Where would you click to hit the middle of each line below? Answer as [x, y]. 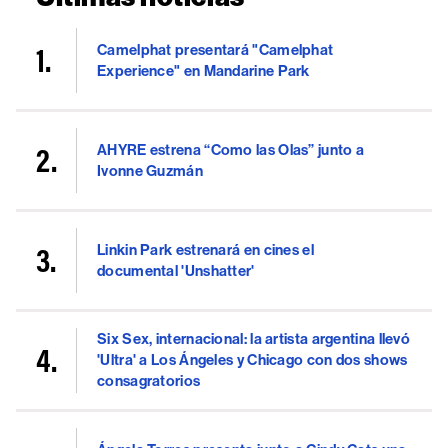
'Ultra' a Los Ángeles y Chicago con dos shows [252, 360]
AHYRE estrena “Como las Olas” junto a [231, 149]
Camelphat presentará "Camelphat [215, 49]
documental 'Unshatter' [176, 270]
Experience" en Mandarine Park [203, 70]
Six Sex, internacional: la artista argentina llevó [253, 339]
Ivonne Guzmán [150, 170]
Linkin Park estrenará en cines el [205, 249]
